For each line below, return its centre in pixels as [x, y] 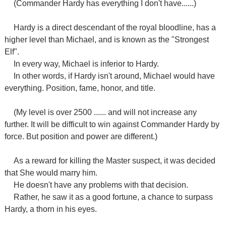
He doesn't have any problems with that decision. [101, 185]
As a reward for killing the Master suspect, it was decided [114, 161]
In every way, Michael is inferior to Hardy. [86, 64]
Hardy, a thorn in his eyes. [50, 209]
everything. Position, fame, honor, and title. [80, 88]
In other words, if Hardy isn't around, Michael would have [114, 76]
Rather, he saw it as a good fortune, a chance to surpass [113, 197]
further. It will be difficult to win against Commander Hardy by [112, 124]
